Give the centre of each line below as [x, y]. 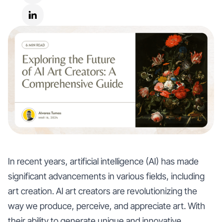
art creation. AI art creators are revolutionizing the [103, 191]
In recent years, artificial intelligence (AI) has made [103, 161]
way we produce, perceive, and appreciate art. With [107, 206]
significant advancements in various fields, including [106, 176]
